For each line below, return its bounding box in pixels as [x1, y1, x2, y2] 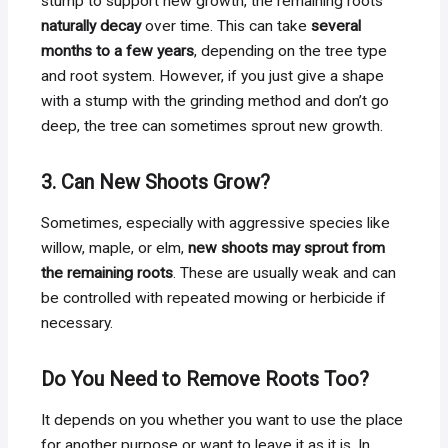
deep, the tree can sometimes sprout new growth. [41, 116, 388, 135]
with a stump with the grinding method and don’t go [41, 91, 390, 110]
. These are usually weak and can [173, 263, 397, 282]
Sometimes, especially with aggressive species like [41, 213, 391, 232]
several [311, 16, 362, 35]
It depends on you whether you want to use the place [41, 410, 404, 429]
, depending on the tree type [194, 41, 388, 60]
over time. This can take [141, 16, 312, 35]
